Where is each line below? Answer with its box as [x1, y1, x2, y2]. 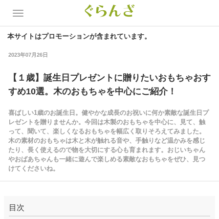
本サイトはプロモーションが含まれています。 [7, 32, 151, 40]
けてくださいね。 [8, 165, 59, 172]
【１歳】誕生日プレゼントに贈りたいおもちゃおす [8, 73, 211, 83]
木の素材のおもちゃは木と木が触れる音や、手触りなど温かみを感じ [8, 137, 205, 144]
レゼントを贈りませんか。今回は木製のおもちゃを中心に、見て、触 [8, 118, 205, 126]
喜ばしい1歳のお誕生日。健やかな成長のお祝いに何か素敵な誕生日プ [8, 109, 209, 116]
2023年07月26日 [8, 52, 48, 58]
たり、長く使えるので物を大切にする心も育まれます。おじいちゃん [8, 146, 205, 153]
